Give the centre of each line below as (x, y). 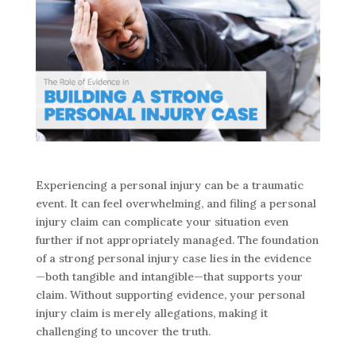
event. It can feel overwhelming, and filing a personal (176, 204)
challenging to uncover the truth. (123, 332)
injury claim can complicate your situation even (162, 222)
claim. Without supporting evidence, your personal (170, 295)
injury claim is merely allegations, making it (151, 313)
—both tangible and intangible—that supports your (169, 277)
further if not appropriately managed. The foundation (177, 240)
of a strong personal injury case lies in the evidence (173, 259)
